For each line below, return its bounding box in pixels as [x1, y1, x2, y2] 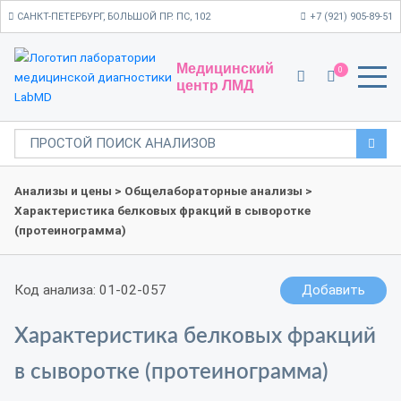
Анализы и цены [14, 183, 112, 198]
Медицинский [176, 60, 274, 76]
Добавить [302, 282, 365, 298]
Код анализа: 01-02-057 [14, 282, 166, 298]
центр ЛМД [176, 77, 253, 93]
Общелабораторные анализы [124, 183, 303, 198]
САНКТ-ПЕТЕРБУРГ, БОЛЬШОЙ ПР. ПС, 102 [17, 11, 210, 22]
